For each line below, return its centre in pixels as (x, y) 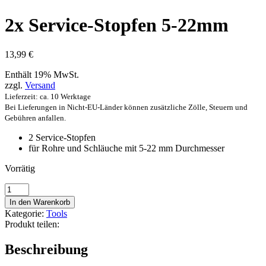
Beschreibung (46, 249)
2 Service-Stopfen (62, 137)
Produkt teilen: (32, 224)
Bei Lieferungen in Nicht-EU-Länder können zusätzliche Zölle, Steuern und (126, 107)
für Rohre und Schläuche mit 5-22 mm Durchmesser (126, 148)
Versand (40, 85)
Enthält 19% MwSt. (42, 74)
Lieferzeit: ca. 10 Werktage (48, 96)
